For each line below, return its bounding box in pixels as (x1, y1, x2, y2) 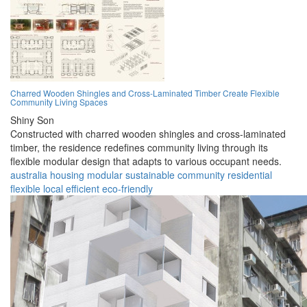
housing (50, 168, 84, 182)
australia (10, 168, 47, 182)
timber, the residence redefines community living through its (10, 140, 268, 155)
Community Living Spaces (10, 96, 108, 108)
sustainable (125, 168, 175, 182)
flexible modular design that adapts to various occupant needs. (10, 154, 282, 169)
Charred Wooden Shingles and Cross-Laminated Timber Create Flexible (10, 87, 280, 99)
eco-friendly (102, 182, 153, 196)
